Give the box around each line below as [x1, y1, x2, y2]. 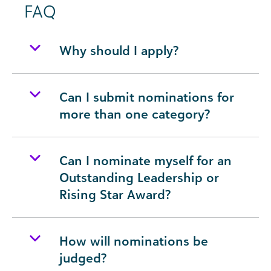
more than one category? [59, 106, 210, 122]
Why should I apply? [59, 42, 178, 58]
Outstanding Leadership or [59, 169, 219, 185]
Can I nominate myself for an [59, 152, 232, 168]
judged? [59, 250, 106, 266]
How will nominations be [59, 233, 208, 249]
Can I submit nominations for [59, 89, 234, 105]
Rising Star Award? [59, 186, 171, 202]
